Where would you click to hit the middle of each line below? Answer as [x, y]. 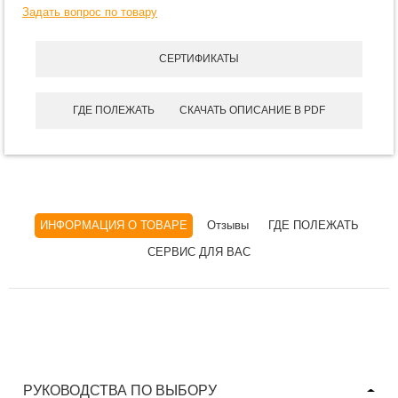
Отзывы [227, 225]
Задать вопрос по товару [90, 12]
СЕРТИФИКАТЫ [199, 59]
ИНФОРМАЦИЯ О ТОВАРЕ [113, 225]
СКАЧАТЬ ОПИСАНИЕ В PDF [252, 110]
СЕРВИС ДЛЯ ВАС [199, 252]
